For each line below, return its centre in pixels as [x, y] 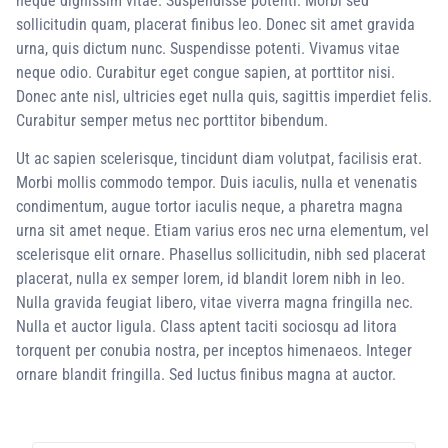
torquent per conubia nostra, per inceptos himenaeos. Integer [214, 351]
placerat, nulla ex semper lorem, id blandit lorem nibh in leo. [210, 279]
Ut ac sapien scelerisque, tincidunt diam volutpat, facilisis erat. [219, 159]
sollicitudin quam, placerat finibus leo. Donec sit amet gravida [215, 24]
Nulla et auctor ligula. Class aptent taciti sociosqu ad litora [206, 327]
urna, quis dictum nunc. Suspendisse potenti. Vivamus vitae [208, 48]
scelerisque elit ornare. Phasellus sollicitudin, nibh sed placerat [221, 255]
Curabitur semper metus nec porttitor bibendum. [172, 120]
